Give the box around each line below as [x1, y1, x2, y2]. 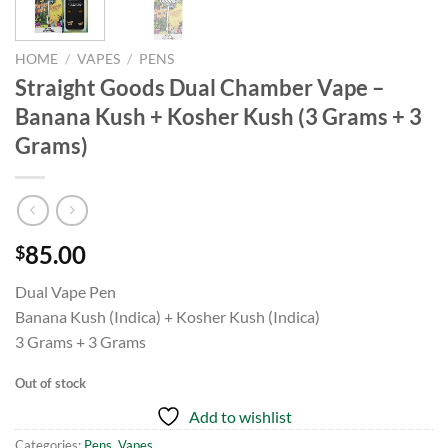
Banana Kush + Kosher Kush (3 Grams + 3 [15, 103, 422, 131]
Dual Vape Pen [15, 282, 116, 302]
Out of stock [15, 374, 86, 391]
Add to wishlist [189, 406, 292, 426]
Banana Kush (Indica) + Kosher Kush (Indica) [15, 307, 320, 327]
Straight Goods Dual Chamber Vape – [15, 74, 385, 102]
